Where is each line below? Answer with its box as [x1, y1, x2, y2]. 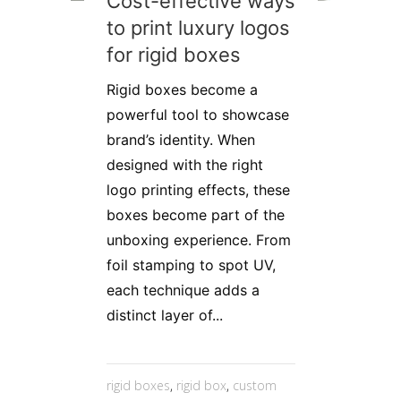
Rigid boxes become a [107, 80, 258, 98]
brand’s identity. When [107, 130, 255, 149]
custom [233, 376, 277, 394]
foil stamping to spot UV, [107, 255, 276, 274]
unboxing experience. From [107, 230, 291, 249]
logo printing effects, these [107, 180, 290, 199]
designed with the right [107, 155, 263, 174]
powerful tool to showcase [107, 105, 289, 124]
